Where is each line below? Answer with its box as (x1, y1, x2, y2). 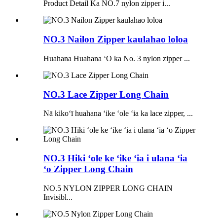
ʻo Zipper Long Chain (43, 164, 133, 175)
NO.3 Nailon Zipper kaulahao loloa (43, 34, 188, 45)
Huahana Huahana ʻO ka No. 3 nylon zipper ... (43, 54, 190, 63)
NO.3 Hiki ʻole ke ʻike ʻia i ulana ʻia (43, 153, 187, 164)
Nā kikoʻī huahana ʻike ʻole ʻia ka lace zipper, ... (43, 109, 193, 118)
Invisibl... (43, 192, 73, 201)
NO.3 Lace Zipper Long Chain (43, 89, 169, 100)
